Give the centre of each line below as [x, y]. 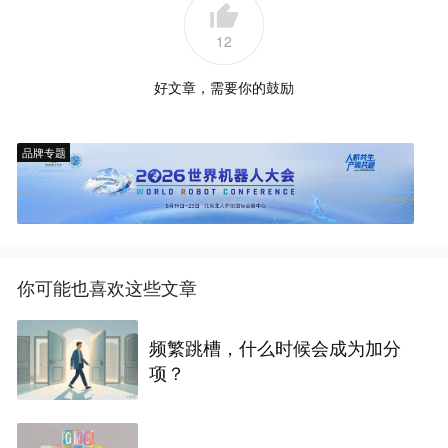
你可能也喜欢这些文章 [107, 287]
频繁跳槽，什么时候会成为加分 [275, 346]
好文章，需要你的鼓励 [224, 87]
